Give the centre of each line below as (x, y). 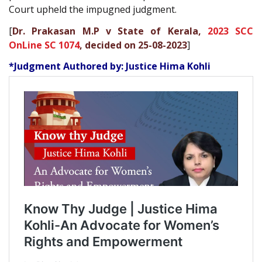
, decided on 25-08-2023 (133, 45)
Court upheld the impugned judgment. (93, 10)
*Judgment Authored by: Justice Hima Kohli (110, 66)
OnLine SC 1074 (44, 45)
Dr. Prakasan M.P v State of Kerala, (110, 31)
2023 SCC (230, 31)
